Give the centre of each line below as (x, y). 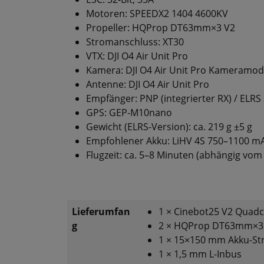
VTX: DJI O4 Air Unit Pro (137, 56)
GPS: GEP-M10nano (129, 113)
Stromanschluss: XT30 (135, 42)
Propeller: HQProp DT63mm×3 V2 (161, 28)
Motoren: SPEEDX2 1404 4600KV (157, 14)
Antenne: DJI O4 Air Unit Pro (148, 85)
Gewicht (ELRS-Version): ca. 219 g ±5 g (169, 127)
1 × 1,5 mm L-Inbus (200, 254)
